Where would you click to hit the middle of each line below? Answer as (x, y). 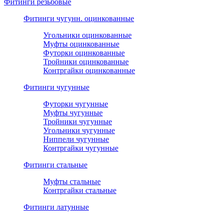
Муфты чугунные (73, 113)
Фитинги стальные (55, 165)
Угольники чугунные (79, 131)
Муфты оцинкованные (81, 44)
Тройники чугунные (78, 122)
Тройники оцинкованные (86, 62)
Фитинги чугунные (56, 87)
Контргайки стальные (80, 191)
